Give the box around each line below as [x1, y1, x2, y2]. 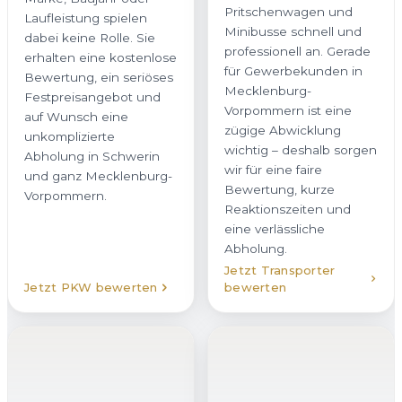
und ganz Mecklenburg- [24, 169, 172, 184]
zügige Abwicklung [224, 122, 341, 137]
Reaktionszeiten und [224, 201, 351, 216]
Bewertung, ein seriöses [24, 70, 173, 85]
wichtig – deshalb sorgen [224, 142, 377, 157]
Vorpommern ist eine [224, 102, 352, 118]
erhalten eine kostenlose [24, 50, 177, 66]
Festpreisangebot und [24, 90, 161, 105]
